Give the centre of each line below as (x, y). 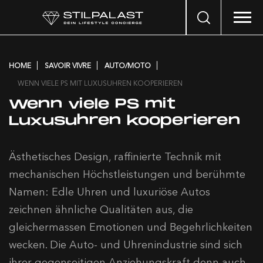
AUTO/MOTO (128, 65)
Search (199, 15)
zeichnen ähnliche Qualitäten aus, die (101, 210)
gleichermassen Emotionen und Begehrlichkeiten (131, 227)
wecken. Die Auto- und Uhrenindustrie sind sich (126, 245)
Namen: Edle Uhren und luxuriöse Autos (109, 192)
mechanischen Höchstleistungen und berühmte (127, 174)
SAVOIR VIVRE (68, 65)
